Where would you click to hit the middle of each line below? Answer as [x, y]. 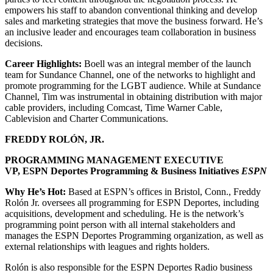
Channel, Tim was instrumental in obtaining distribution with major [133, 96]
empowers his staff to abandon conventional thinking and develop [131, 10]
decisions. [24, 43]
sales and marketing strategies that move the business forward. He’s [134, 21]
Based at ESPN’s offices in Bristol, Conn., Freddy [163, 191]
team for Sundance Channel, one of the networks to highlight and [130, 74]
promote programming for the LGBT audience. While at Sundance [133, 85]
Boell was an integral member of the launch [166, 63]
